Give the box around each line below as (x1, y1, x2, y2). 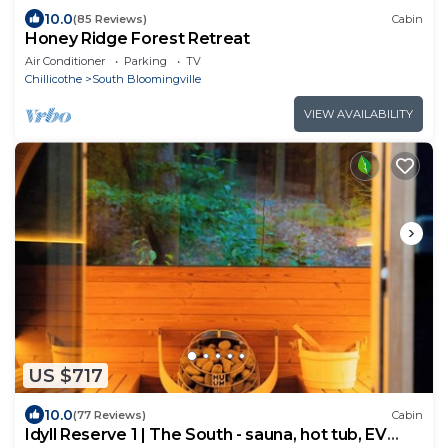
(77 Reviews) (73, 407, 146, 422)
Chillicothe (25, 72, 82, 87)
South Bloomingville (92, 72, 201, 87)
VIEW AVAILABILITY (304, 107, 413, 122)
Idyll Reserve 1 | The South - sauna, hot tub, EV (25, 425, 387, 445)
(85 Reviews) (73, 11, 147, 26)
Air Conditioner (25, 54, 105, 69)
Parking (124, 54, 167, 69)
